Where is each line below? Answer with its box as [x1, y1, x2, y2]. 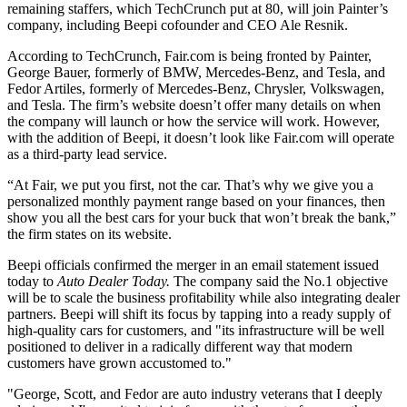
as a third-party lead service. [7, 145, 167, 162]
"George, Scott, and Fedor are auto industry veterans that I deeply [7, 385, 382, 402]
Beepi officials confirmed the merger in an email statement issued [7, 256, 379, 273]
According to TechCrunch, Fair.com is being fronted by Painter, [7, 47, 372, 64]
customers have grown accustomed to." [7, 354, 232, 371]
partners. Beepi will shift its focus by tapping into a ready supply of [7, 305, 391, 322]
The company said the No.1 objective [174, 273, 388, 289]
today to [7, 273, 57, 289]
